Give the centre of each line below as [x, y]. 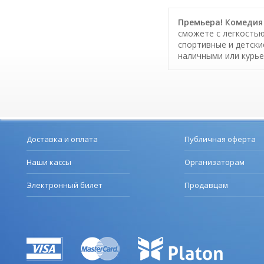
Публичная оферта [220, 139]
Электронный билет [65, 185]
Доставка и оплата [62, 139]
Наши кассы [49, 162]
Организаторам [214, 162]
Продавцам [206, 185]
